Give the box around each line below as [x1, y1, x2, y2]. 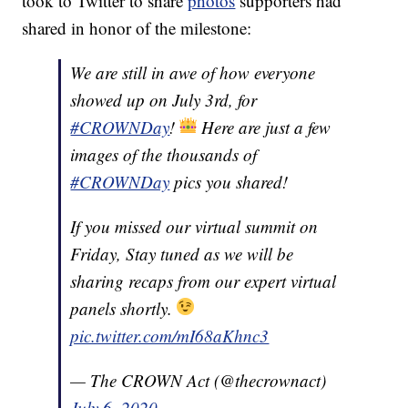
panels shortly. [70, 297, 178, 321]
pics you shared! [169, 170, 289, 194]
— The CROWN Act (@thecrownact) [70, 369, 327, 393]
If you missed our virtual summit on [70, 215, 319, 239]
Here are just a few [197, 116, 331, 139]
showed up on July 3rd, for [70, 88, 258, 112]
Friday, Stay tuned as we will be [70, 242, 294, 266]
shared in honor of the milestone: [22, 16, 252, 40]
